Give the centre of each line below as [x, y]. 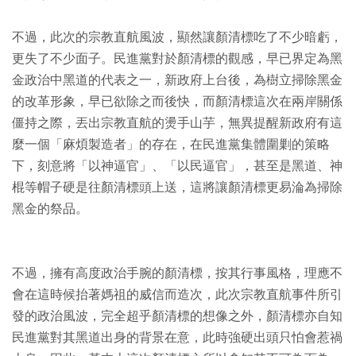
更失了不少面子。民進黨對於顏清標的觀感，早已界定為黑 [177, 59]
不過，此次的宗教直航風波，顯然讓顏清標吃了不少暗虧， [177, 37]
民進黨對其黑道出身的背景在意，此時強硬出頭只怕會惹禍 [177, 338]
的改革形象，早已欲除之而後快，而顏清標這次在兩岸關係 [177, 102]
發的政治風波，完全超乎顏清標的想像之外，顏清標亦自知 [177, 316]
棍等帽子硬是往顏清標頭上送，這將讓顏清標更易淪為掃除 [177, 188]
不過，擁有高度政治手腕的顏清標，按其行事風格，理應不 [177, 273]
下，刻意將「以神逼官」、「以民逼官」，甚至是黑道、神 [177, 166]
